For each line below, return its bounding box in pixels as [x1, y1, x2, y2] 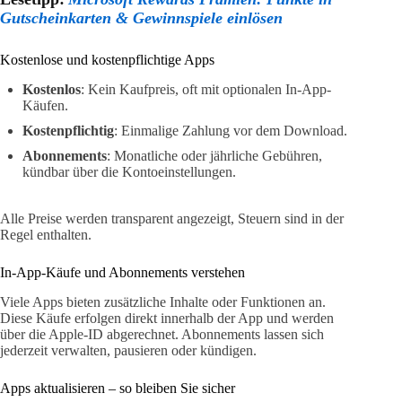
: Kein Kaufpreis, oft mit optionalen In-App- [81, 81, 331, 97]
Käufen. [22, 97, 68, 113]
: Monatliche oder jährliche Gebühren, [107, 147, 322, 163]
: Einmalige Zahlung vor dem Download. [114, 122, 347, 138]
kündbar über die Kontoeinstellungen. [22, 163, 236, 179]
